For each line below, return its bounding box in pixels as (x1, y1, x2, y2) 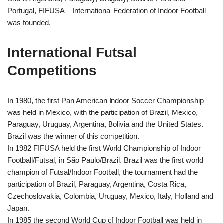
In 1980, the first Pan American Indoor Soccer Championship (7, 96, 204, 105)
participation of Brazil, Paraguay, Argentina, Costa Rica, (7, 179, 186, 188)
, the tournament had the (119, 167, 198, 176)
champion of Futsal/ (7, 167, 71, 176)
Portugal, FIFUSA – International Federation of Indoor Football (7, 6, 206, 15)
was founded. (7, 18, 51, 27)
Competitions (7, 62, 97, 78)
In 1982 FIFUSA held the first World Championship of (7, 143, 180, 152)
